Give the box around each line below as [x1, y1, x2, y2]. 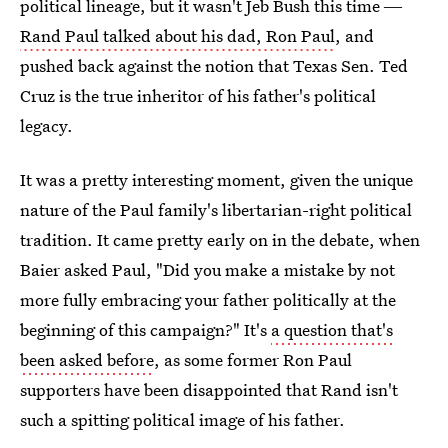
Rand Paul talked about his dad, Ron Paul [20, 24, 335, 47]
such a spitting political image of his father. [20, 408, 345, 431]
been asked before [20, 348, 154, 371]
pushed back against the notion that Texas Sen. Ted [20, 54, 408, 77]
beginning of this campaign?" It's [20, 318, 271, 341]
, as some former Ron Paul [154, 348, 352, 371]
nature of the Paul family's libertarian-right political [20, 198, 412, 221]
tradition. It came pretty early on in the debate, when [20, 228, 420, 251]
